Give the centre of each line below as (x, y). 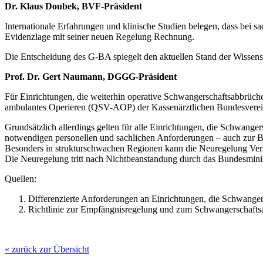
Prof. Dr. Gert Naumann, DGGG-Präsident (91, 76)
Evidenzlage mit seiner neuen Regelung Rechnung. (100, 36)
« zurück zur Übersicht (47, 249)
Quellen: (21, 178)
